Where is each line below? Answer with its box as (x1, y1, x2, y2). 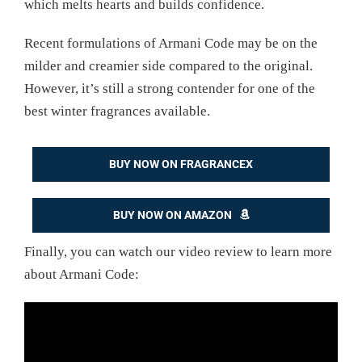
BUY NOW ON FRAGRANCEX (109, 157, 253, 170)
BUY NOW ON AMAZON (112, 208, 232, 221)
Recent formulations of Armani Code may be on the (24, 35, 318, 51)
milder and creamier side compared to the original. (24, 57, 313, 74)
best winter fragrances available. (24, 103, 210, 119)
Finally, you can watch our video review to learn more (24, 243, 332, 259)
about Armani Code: (24, 266, 139, 282)
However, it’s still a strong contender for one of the (24, 80, 315, 96)
